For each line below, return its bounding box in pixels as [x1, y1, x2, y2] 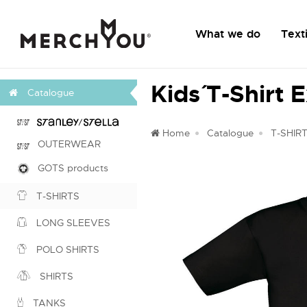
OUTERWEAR [29, 138, 101, 150]
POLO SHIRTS [34, 243, 99, 256]
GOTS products [29, 162, 108, 174]
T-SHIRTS [34, 190, 79, 203]
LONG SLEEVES [34, 217, 110, 230]
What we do [195, 27, 260, 41]
